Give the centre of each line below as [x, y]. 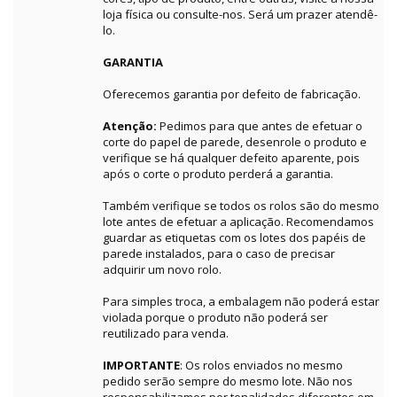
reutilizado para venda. [166, 334]
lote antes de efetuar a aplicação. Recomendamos [238, 222]
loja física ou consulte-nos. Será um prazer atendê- [240, 15]
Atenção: [131, 126]
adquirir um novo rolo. [162, 270]
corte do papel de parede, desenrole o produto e [235, 142]
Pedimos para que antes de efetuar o [261, 126]
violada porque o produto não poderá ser [215, 318]
